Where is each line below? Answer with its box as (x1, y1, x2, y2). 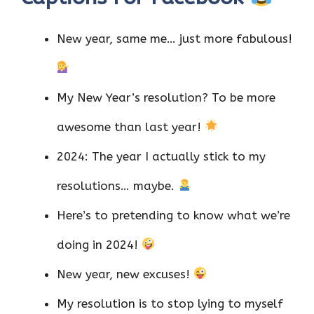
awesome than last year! (57, 119, 205, 134)
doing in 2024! (57, 237, 142, 252)
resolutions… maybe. (57, 178, 178, 193)
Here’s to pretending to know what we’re (57, 207, 290, 222)
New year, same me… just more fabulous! (57, 31, 292, 46)
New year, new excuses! (57, 266, 193, 281)
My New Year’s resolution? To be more (57, 90, 275, 104)
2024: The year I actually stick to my (57, 149, 266, 163)
